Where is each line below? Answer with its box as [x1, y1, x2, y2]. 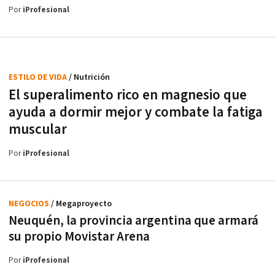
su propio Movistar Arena [9, 228, 150, 245]
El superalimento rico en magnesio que [9, 85, 247, 104]
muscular [9, 120, 67, 139]
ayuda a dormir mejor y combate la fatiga [9, 103, 263, 122]
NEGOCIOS [9, 198, 51, 209]
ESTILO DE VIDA [9, 71, 69, 83]
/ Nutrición [69, 71, 110, 83]
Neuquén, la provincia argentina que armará [9, 212, 258, 229]
